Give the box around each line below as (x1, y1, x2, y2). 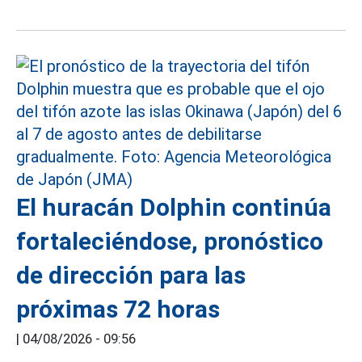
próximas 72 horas (16, 295, 220, 323)
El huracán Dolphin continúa (16, 193, 331, 221)
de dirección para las (16, 261, 246, 289)
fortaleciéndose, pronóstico (16, 227, 323, 255)
